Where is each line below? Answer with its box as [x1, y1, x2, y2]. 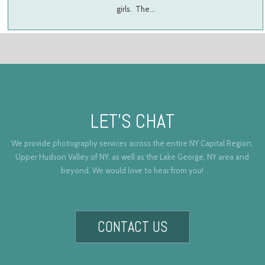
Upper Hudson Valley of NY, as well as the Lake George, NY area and [15, 152, 250, 162]
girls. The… [116, 4, 155, 14]
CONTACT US [97, 218, 167, 237]
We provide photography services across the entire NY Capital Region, [11, 138, 254, 148]
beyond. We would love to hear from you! [61, 166, 204, 176]
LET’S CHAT [90, 108, 174, 134]
